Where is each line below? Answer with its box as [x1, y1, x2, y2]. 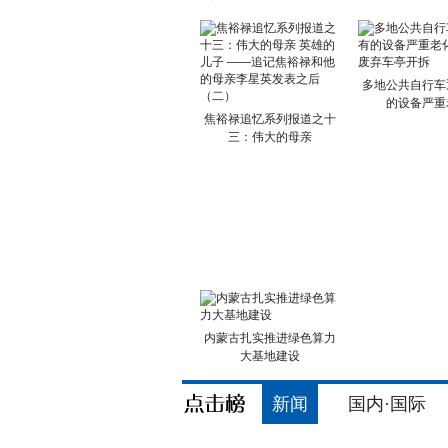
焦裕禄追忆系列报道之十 [204, 112, 336, 126]
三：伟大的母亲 [228, 130, 312, 144]
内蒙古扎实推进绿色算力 [204, 331, 336, 345]
